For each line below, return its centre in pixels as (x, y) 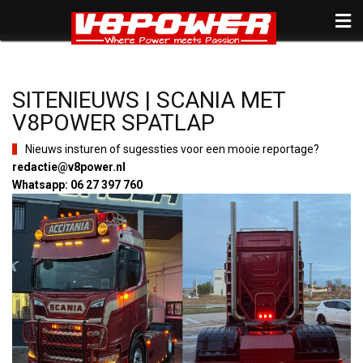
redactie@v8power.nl (69, 167)
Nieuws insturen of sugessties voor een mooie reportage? (172, 149)
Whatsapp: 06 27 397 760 (77, 185)
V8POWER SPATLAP (113, 123)
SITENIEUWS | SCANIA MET (149, 100)
